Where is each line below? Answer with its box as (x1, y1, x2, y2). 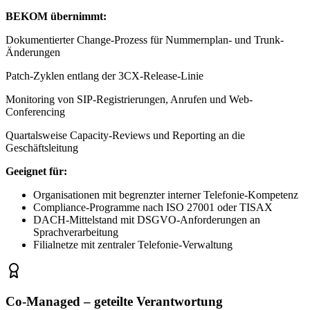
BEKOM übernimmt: (6, 10, 107, 22)
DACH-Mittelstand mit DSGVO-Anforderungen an (33, 213, 260, 226)
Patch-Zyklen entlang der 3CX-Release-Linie (6, 69, 203, 82)
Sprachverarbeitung (33, 226, 118, 238)
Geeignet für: (6, 165, 67, 177)
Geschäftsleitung (6, 141, 78, 154)
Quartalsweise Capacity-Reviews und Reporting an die (6, 129, 245, 141)
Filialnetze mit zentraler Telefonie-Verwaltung (33, 238, 232, 250)
